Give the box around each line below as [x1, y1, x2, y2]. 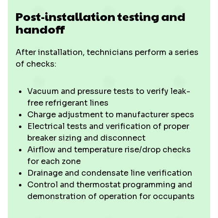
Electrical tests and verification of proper [27, 121, 189, 131]
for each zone [27, 156, 81, 166]
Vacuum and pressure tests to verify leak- [27, 86, 190, 96]
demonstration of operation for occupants [27, 191, 195, 201]
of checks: [16, 59, 56, 69]
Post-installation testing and [16, 8, 185, 24]
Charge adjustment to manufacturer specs [27, 109, 194, 120]
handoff [16, 20, 65, 37]
